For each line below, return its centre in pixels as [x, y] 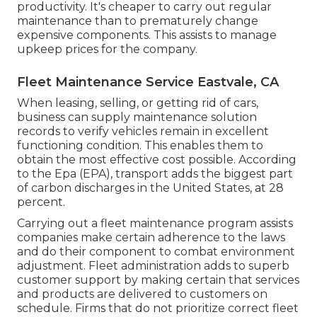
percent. [41, 202]
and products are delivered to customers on [142, 294]
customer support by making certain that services [158, 280]
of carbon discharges [76, 188]
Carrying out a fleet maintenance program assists [155, 224]
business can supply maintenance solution [137, 117]
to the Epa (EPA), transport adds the [120, 174]
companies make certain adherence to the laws [151, 238]
